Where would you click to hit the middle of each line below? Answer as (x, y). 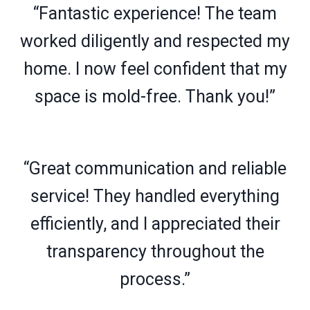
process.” (155, 279)
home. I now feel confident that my (155, 69)
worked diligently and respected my (155, 41)
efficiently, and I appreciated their (155, 224)
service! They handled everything (155, 196)
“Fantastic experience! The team (155, 13)
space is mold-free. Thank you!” (155, 96)
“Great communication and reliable (155, 168)
